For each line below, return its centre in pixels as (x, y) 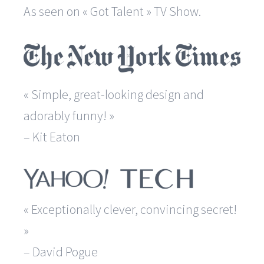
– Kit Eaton (52, 137)
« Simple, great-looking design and (114, 95)
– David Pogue (61, 252)
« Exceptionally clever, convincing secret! (130, 209)
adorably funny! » (69, 116)
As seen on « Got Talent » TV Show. (112, 11)
